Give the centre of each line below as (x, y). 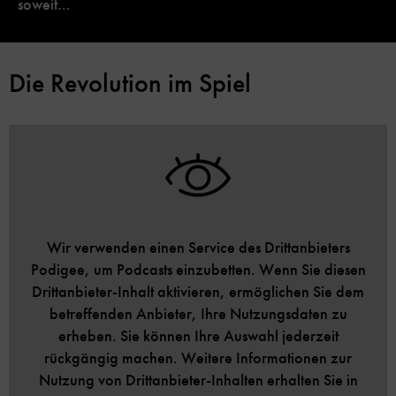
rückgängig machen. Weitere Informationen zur (198, 358)
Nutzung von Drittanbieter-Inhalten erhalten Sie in (198, 380)
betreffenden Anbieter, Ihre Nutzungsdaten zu (198, 313)
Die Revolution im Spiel (130, 83)
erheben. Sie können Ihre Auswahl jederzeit (198, 335)
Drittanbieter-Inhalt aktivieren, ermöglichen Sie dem (198, 291)
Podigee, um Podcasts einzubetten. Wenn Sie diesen (198, 269)
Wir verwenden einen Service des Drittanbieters (198, 247)
